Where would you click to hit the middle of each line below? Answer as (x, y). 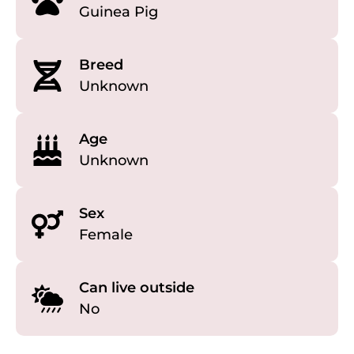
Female (106, 235)
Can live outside (137, 288)
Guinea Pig (119, 12)
